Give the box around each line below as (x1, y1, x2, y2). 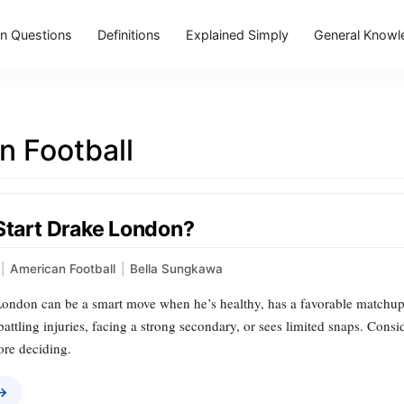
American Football (10, 262, 115, 277)
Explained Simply (185, 26, 289, 42)
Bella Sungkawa (130, 262, 223, 277)
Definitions (96, 26, 161, 42)
